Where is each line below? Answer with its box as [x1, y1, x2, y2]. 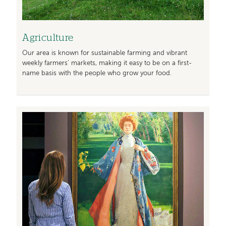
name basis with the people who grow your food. [22, 70, 172, 77]
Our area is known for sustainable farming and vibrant [22, 50, 188, 57]
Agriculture [22, 33, 74, 43]
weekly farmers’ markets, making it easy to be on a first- [22, 60, 192, 67]
